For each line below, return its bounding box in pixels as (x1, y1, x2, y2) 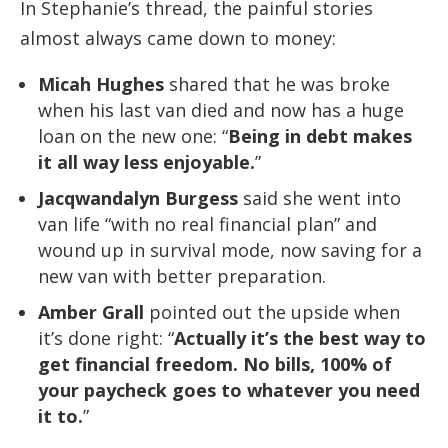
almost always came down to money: (20, 26, 336, 51)
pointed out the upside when (144, 300, 400, 325)
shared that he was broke (164, 72, 390, 97)
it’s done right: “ (38, 326, 174, 351)
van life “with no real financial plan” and (38, 212, 377, 237)
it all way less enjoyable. (38, 150, 255, 175)
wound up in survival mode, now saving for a (38, 238, 422, 263)
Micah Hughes (38, 72, 164, 97)
